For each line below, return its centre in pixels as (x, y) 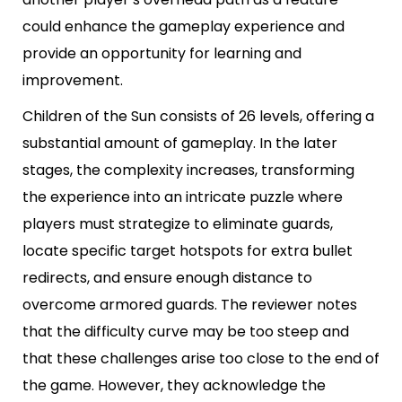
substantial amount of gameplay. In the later (180, 144)
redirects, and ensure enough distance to (167, 278)
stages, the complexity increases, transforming (188, 170)
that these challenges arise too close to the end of (201, 359)
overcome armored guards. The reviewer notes (190, 305)
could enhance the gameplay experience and (184, 27)
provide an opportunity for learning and (162, 54)
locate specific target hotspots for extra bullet (188, 251)
